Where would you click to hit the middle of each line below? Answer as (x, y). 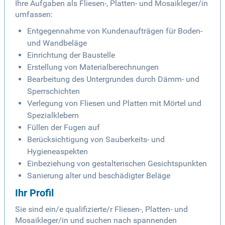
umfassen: (34, 15)
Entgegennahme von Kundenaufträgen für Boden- (115, 31)
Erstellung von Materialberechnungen (93, 67)
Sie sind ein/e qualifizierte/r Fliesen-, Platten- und (101, 209)
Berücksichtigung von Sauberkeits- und (96, 140)
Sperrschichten (53, 91)
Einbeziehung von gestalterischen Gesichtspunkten (117, 164)
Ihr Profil (34, 193)
